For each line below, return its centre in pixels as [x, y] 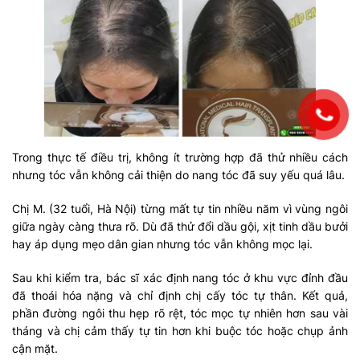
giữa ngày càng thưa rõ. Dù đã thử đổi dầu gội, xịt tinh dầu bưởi [180, 227]
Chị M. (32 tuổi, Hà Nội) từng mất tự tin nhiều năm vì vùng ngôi [180, 209]
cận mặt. [35, 349]
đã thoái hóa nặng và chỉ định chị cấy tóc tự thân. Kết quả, [180, 296]
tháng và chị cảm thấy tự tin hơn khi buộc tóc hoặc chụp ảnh [180, 331]
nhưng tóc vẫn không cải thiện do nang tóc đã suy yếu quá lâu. [178, 175]
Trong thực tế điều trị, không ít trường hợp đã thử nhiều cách [180, 157]
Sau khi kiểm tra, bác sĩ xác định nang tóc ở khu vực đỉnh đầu [180, 278]
